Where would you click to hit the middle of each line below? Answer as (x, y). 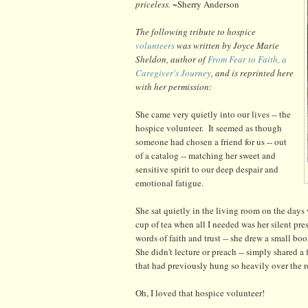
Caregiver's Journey (173, 73)
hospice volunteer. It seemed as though (209, 128)
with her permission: (174, 86)
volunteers (155, 45)
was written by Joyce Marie (227, 45)
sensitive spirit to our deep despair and (207, 169)
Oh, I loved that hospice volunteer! (200, 293)
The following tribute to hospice (196, 31)
